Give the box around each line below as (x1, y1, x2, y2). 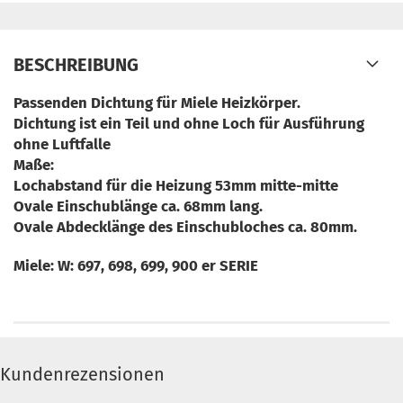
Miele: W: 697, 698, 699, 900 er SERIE (13, 256, 258, 274)
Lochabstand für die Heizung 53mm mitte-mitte (13, 176, 338, 194)
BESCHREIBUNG (13, 54, 139, 76)
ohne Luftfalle (13, 135, 111, 153)
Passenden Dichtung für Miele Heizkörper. (13, 94, 300, 112)
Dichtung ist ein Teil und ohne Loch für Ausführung (13, 114, 364, 132)
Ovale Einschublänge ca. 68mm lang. (13, 197, 263, 215)
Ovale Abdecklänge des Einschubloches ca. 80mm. (13, 218, 357, 236)
